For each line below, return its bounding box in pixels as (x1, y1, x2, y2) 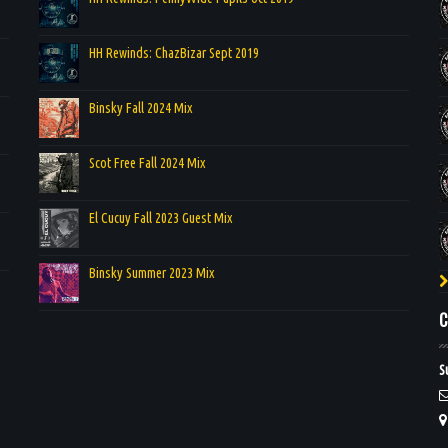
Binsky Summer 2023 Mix (89, 264, 214, 281)
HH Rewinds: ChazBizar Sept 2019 (89, 44, 259, 61)
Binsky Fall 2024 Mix (89, 99, 192, 116)
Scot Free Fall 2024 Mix (89, 154, 205, 171)
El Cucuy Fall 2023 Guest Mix (89, 209, 232, 226)
